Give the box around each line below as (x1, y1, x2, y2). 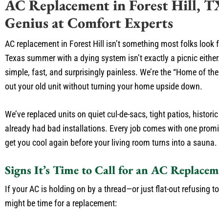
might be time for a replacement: (5, 198, 117, 208)
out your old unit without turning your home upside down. (5, 81, 202, 91)
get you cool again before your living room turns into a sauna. (5, 137, 217, 148)
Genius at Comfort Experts (5, 13, 173, 32)
